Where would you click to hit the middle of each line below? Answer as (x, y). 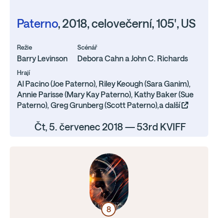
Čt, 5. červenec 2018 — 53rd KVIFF (110, 127)
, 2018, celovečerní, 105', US (127, 24)
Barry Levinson (42, 58)
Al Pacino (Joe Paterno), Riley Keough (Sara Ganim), (104, 84)
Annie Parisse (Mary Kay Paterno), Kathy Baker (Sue (105, 94)
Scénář (87, 47)
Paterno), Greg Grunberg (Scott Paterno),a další (99, 105)
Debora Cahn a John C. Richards (133, 58)
